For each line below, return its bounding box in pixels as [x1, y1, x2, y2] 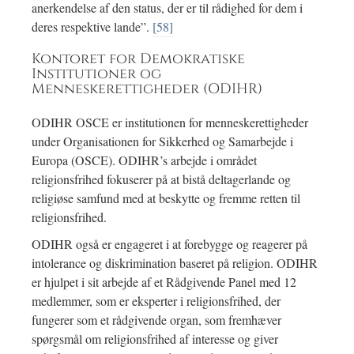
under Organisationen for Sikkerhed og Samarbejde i [32, 133, 293, 150]
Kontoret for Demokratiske [32, 50, 245, 70]
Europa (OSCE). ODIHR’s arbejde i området [32, 152, 257, 169]
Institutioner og [32, 65, 161, 85]
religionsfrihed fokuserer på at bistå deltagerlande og [32, 171, 291, 188]
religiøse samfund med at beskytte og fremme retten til [32, 190, 300, 207]
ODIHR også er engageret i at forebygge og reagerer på [32, 235, 307, 253]
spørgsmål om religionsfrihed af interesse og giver [32, 330, 278, 348]
